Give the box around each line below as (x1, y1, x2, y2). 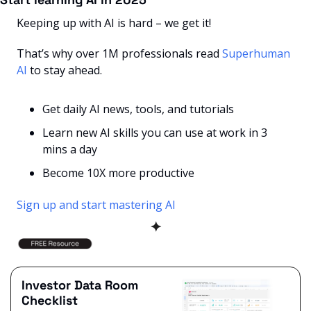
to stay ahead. (27, 62, 102, 78)
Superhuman (222, 46, 290, 62)
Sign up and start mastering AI (17, 197, 176, 213)
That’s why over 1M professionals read (17, 46, 222, 62)
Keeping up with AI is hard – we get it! (17, 15, 211, 31)
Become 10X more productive (42, 165, 194, 181)
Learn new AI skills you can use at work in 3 (42, 125, 267, 141)
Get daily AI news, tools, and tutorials (42, 101, 234, 117)
